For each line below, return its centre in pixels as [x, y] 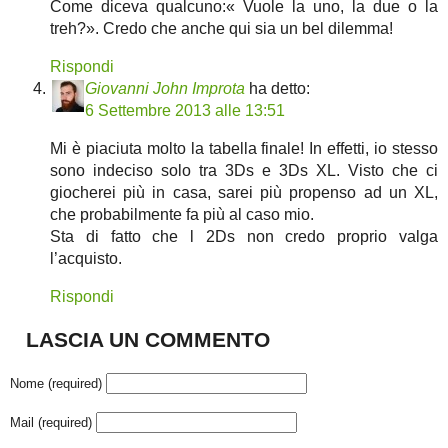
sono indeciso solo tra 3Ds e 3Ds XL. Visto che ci [244, 171]
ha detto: [279, 89]
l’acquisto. [86, 259]
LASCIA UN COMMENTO [148, 339]
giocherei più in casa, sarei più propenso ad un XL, [244, 193]
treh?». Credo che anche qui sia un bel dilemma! [221, 29]
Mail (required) [51, 422]
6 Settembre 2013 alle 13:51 [185, 111]
